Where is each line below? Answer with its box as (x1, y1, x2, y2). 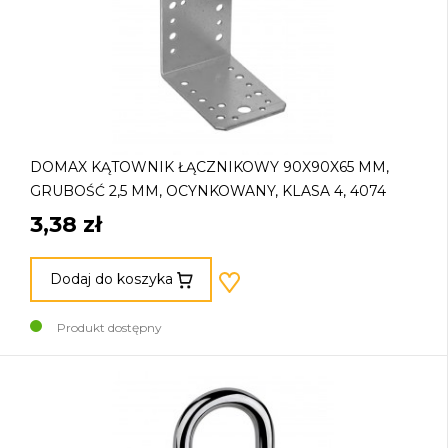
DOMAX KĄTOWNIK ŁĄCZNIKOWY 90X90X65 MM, (30, 157, 389, 176)
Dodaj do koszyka (49, 270, 173, 289)
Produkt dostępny (57, 319, 162, 335)
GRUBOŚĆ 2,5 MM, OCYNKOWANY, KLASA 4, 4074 (30, 181, 386, 200)
